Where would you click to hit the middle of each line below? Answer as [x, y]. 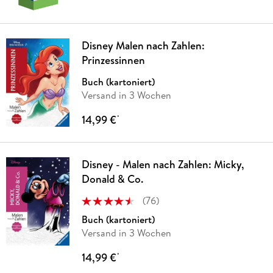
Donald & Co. [112, 179]
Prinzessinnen [113, 60]
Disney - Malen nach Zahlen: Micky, [162, 165]
